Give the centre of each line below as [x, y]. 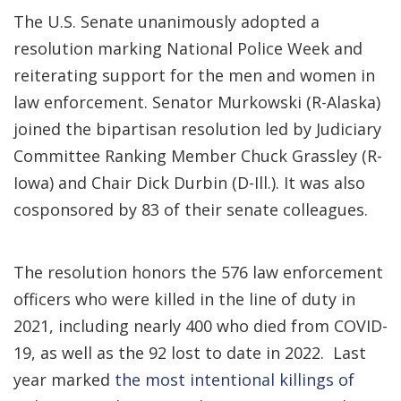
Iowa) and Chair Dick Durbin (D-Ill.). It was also [189, 183]
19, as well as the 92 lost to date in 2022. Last [190, 353]
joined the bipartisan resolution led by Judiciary [197, 129]
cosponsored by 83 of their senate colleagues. [191, 209]
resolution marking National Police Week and [188, 48]
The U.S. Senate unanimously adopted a [166, 21]
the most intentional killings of [235, 380]
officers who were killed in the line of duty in [184, 299]
